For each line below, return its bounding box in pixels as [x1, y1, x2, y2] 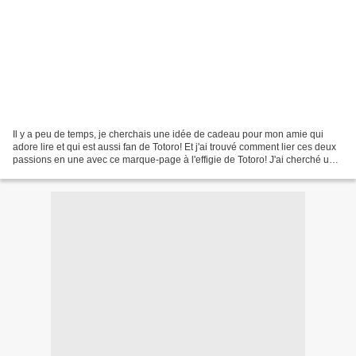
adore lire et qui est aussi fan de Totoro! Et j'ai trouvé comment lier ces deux [13, 141, 336, 153]
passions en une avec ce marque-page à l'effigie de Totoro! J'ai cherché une [13, 153, 340, 165]
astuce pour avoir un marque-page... [13, 166, 169, 178]
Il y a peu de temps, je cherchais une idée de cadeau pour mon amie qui [13, 128, 323, 140]
